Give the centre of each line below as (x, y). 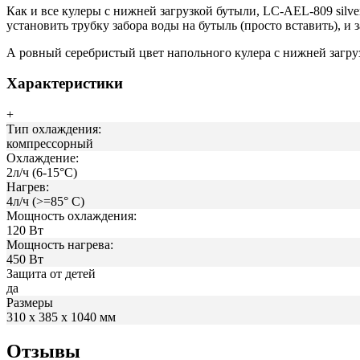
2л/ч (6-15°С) (42, 173)
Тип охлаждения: (54, 129)
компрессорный (50, 144)
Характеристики (65, 84)
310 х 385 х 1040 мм (61, 317)
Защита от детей (51, 274)
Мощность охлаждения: (72, 216)
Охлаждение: (43, 158)
